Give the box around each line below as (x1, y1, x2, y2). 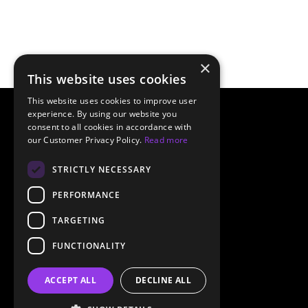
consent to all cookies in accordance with (27, 121, 192, 133)
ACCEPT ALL (45, 274, 96, 286)
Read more (144, 134, 188, 146)
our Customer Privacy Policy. (27, 134, 144, 146)
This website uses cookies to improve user (27, 95, 197, 107)
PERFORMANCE (52, 188, 120, 201)
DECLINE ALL (135, 274, 192, 286)
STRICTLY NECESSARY (52, 163, 151, 175)
